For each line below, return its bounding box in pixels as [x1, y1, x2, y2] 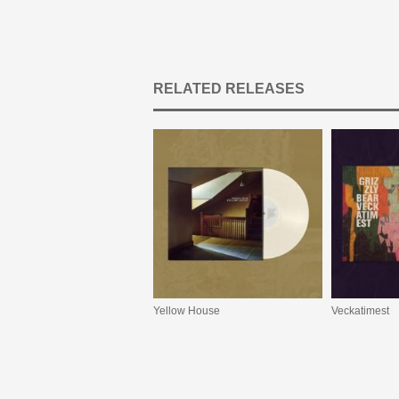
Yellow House [153, 304, 220, 317]
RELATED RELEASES [153, 80, 305, 96]
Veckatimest [331, 304, 389, 317]
